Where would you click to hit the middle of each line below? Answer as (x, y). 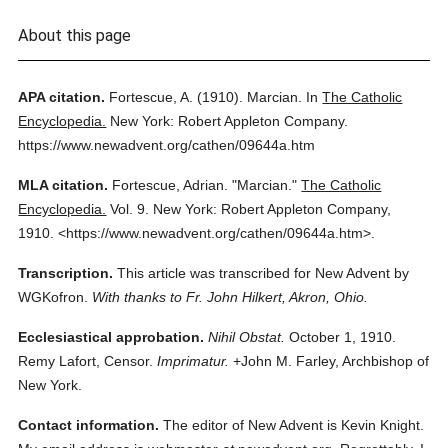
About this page (75, 35)
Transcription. (66, 273)
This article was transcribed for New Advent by (263, 273)
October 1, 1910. (341, 337)
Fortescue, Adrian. (170, 185)
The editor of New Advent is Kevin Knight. (292, 425)
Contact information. (89, 425)
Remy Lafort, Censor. (86, 361)
